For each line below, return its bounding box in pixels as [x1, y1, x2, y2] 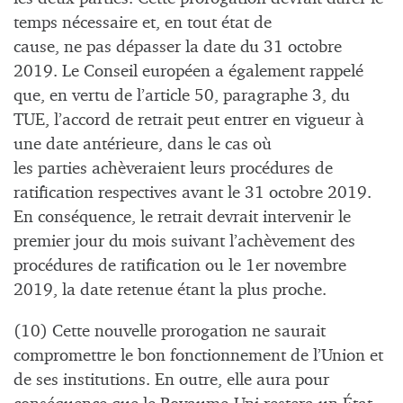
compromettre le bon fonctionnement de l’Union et [13, 347, 383, 365]
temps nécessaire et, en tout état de [13, 14, 272, 32]
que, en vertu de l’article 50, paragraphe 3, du [13, 87, 350, 105]
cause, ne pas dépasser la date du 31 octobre [13, 39, 342, 57]
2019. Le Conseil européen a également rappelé [13, 63, 363, 81]
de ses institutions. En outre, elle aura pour [13, 372, 329, 390]
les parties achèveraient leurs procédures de [13, 160, 333, 178]
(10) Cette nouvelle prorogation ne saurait [13, 323, 326, 341]
